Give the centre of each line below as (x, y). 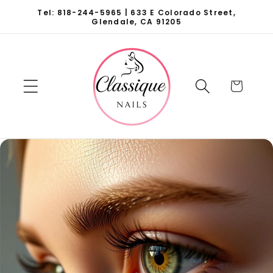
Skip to (41, 11)
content (43, 23)
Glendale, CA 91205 (136, 21)
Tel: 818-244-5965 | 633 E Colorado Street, (136, 12)
